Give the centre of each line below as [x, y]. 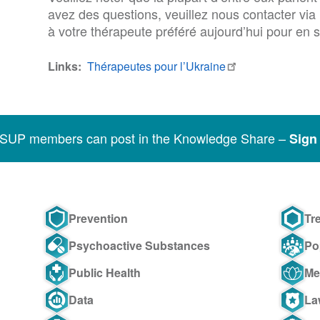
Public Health [104, 272]
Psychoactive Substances [139, 245]
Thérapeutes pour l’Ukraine [156, 66]
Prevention [98, 218]
